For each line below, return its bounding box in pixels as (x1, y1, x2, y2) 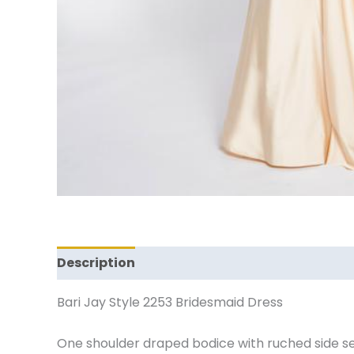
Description (57, 254, 135, 272)
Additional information (151, 254, 310, 272)
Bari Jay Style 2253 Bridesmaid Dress (57, 293, 283, 311)
